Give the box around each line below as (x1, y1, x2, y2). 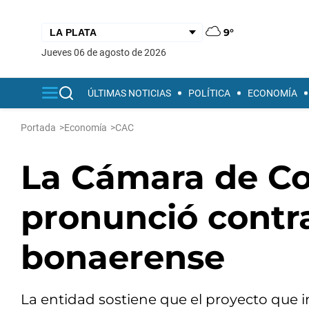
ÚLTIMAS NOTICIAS (88, 88, 171, 99)
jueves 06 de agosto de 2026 (47, 46, 166, 58)
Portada (21, 122, 56, 133)
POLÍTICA (188, 88, 230, 99)
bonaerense (21, 237, 225, 277)
